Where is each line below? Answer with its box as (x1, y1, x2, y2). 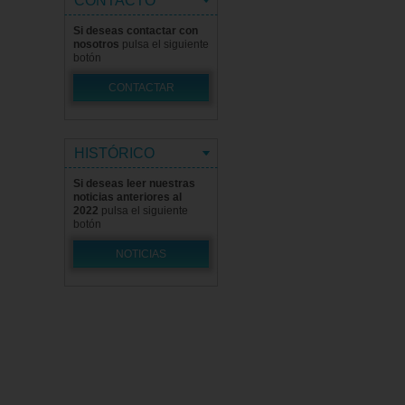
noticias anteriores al (73, 191, 182, 203)
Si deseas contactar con (73, 24, 198, 37)
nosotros (73, 38, 119, 51)
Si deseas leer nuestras (73, 177, 195, 190)
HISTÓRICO (74, 146, 155, 161)
